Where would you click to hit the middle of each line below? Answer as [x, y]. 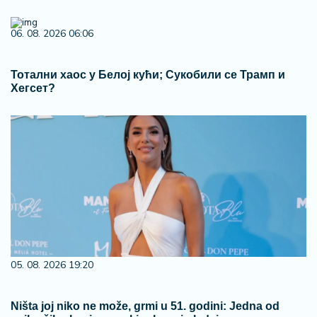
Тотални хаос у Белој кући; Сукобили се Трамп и [148, 75]
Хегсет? [33, 88]
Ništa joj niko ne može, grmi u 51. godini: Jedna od [145, 306]
